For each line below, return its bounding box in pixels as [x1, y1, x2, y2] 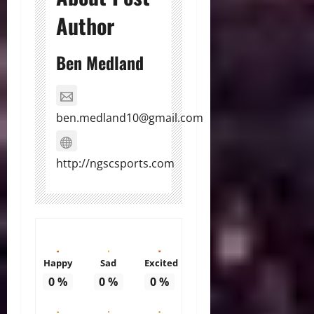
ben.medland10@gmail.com [56, 110, 203, 126]
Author [56, 10, 114, 42]
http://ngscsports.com [56, 156, 175, 172]
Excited [144, 256, 179, 269]
